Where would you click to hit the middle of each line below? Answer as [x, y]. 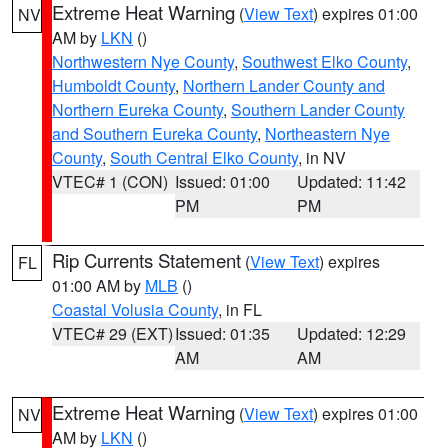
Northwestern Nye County [143, 61]
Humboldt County [113, 85]
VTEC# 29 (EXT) [112, 333]
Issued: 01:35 [222, 333]
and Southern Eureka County [154, 133]
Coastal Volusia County [135, 309]
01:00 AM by [98, 285]
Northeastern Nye [327, 133]
